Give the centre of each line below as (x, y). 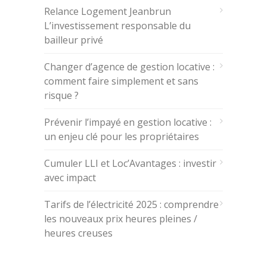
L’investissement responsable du (117, 26)
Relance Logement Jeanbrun (108, 11)
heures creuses (78, 233)
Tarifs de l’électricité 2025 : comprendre (131, 204)
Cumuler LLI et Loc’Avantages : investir (130, 163)
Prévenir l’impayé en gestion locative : (128, 122)
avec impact (70, 178)
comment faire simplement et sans (121, 81)
